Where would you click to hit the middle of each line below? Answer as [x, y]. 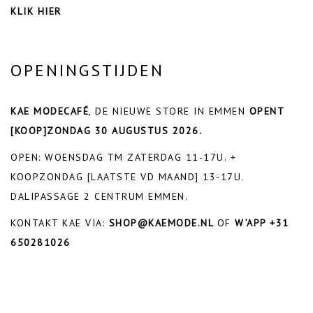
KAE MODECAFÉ [50, 111]
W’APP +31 [262, 223]
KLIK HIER [36, 11]
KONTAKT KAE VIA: [60, 223]
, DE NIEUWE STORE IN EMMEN [169, 111]
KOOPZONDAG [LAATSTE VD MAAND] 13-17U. [127, 176]
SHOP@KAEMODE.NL [163, 223]
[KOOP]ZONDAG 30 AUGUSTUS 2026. [106, 130]
